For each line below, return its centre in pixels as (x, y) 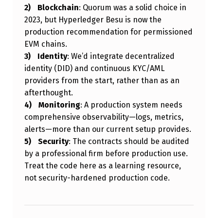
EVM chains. (45, 44)
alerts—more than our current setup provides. (108, 129)
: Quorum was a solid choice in (132, 8)
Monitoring (59, 105)
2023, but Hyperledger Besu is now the (93, 20)
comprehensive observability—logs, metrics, (104, 117)
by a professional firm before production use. (106, 154)
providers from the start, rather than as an (102, 81)
